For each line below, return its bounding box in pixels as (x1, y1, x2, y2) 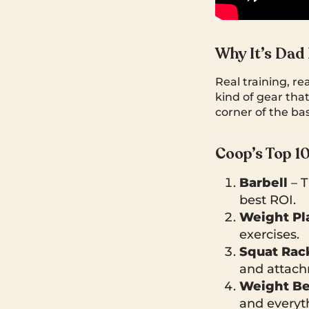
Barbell (239, 175, 288, 190)
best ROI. (239, 192, 296, 208)
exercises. (239, 226, 299, 242)
